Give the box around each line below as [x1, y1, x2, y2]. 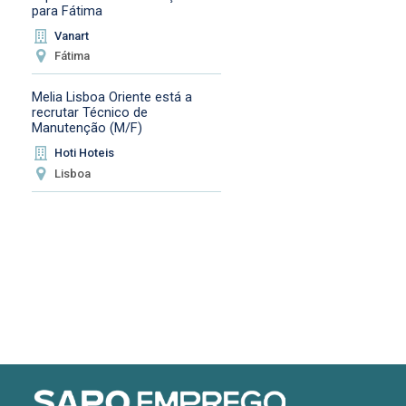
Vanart [54, 28, 90, 43]
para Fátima [31, 2, 102, 19]
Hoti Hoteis [54, 146, 115, 160]
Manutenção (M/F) [31, 120, 142, 137]
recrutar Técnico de [31, 104, 148, 121]
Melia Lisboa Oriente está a [31, 89, 192, 106]
